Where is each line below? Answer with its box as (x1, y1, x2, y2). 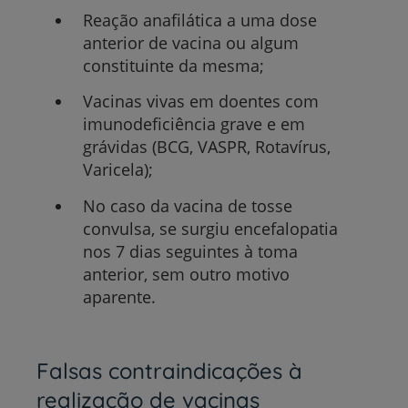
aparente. (82, 285, 156, 308)
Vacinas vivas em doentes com (82, 90, 319, 113)
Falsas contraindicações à (36, 356, 302, 384)
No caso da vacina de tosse (82, 194, 292, 217)
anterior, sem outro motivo (82, 262, 290, 285)
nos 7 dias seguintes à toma (82, 240, 298, 262)
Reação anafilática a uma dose (82, 8, 317, 31)
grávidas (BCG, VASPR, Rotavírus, (82, 136, 331, 158)
